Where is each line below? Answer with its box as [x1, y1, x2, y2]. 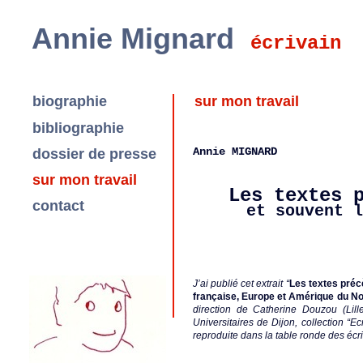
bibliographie [32, 120, 124, 136]
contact [32, 198, 84, 214]
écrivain [250, 32, 341, 54]
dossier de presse [32, 146, 156, 162]
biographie [32, 93, 107, 109]
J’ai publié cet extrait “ [193, 278, 289, 289]
